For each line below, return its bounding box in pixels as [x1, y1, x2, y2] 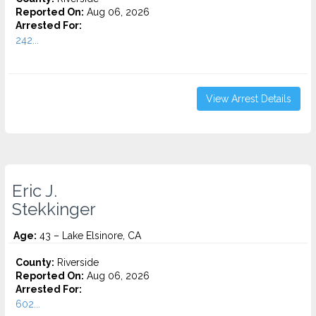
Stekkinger [12, 200, 96, 219]
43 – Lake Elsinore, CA [37, 230, 141, 241]
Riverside [54, 257, 99, 268]
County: [16, 257, 54, 268]
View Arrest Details [206, 93, 291, 104]
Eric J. [12, 181, 57, 201]
